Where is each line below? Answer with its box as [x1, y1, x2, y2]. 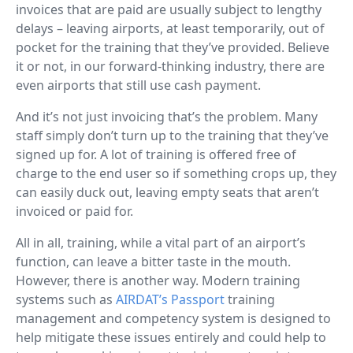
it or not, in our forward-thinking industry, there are [16, 57, 325, 75]
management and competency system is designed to [16, 309, 331, 327]
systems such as [16, 290, 116, 308]
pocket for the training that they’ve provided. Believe [16, 38, 329, 56]
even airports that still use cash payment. [16, 76, 261, 94]
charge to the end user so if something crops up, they [16, 164, 336, 182]
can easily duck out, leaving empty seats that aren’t [16, 183, 319, 201]
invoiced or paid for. [16, 202, 133, 220]
